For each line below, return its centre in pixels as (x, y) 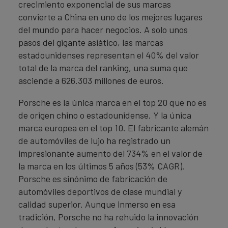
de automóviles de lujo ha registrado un (94, 140)
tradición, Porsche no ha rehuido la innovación (108, 217)
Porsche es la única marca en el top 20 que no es (112, 102)
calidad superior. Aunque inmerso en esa (97, 204)
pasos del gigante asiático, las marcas (91, 42)
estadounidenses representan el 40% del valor (109, 55)
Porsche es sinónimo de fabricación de (93, 179)
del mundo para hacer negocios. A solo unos (103, 30)
